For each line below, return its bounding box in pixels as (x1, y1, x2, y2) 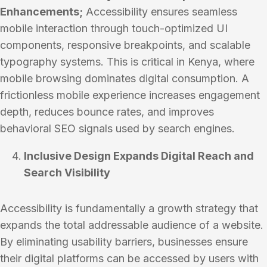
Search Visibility (24, 166, 110, 179)
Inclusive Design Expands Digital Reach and (24, 150, 254, 162)
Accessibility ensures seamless (83, 5, 237, 18)
